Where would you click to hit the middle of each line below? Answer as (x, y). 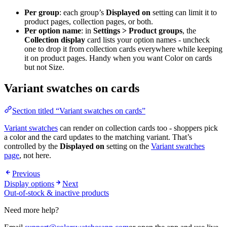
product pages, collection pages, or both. (89, 21)
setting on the (128, 146)
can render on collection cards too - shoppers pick (138, 128)
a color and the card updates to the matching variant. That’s (98, 137)
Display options (29, 184)
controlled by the (32, 146)
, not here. (35, 156)
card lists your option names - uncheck (147, 40)
